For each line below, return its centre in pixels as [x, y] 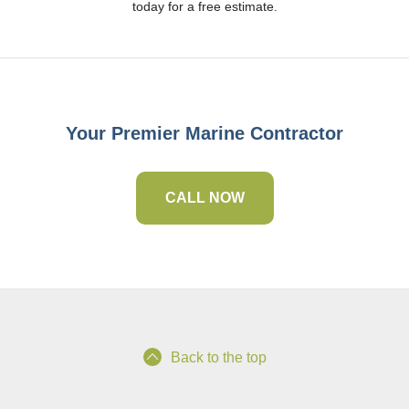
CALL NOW [204, 198]
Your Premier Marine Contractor [204, 133]
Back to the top [218, 357]
